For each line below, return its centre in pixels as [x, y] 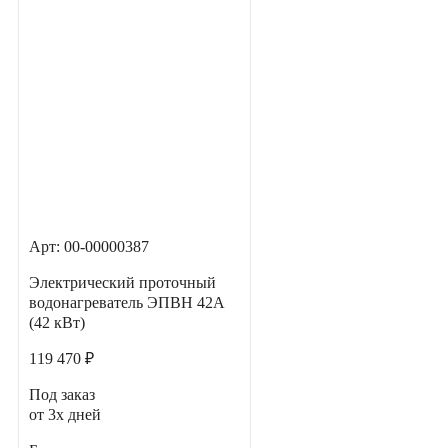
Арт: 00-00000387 [89, 247]
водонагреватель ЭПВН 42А [127, 303]
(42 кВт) [57, 323]
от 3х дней [65, 415]
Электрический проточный [122, 283]
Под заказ [62, 395]
